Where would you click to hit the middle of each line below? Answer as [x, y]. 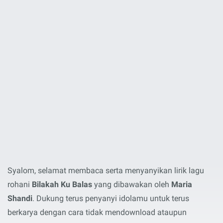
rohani [20, 184]
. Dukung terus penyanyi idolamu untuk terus [111, 198]
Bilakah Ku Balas [62, 184]
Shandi [20, 198]
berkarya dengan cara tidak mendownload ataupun [97, 212]
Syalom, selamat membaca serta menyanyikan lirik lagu [106, 170]
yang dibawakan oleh [132, 184]
